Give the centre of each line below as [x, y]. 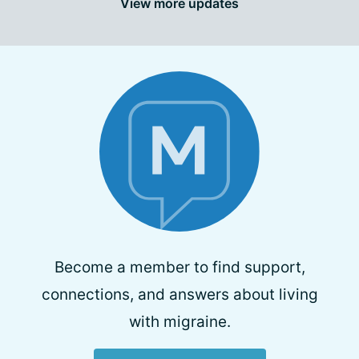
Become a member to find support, [179, 267]
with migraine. [179, 322]
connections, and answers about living [179, 294]
